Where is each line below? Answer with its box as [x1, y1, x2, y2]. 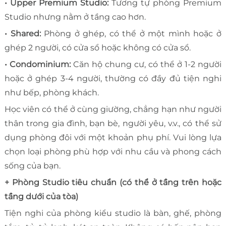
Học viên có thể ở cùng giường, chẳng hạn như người [4, 104, 222, 115]
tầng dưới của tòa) [4, 192, 80, 202]
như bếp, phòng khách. [4, 88, 99, 98]
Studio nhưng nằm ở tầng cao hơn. [4, 12, 146, 22]
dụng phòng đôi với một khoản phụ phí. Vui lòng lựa [4, 133, 222, 143]
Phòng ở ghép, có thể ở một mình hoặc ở [40, 29, 222, 39]
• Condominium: [4, 60, 71, 70]
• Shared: [4, 29, 41, 39]
